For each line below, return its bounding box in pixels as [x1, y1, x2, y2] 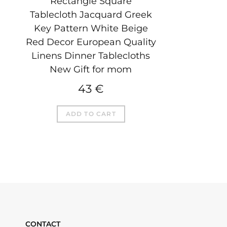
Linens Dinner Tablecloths [31, 50, 150, 61]
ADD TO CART [65, 109, 116, 118]
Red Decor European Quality [25, 36, 156, 48]
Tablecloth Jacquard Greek [29, 9, 152, 20]
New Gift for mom [50, 63, 132, 75]
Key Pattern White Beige [33, 22, 148, 34]
